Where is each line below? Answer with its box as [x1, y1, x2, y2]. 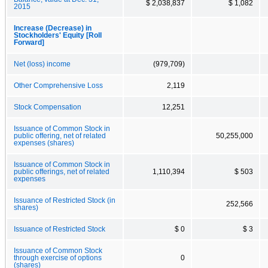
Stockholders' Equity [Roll [14, 31, 102, 39]
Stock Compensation [14, 103, 81, 111]
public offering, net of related [14, 132, 106, 139]
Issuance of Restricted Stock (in [14, 196, 115, 204]
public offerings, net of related [14, 167, 109, 175]
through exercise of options [14, 254, 102, 261]
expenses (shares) [14, 139, 74, 147]
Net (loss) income [14, 60, 71, 68]
